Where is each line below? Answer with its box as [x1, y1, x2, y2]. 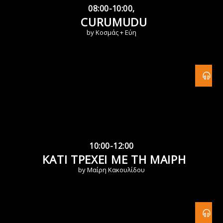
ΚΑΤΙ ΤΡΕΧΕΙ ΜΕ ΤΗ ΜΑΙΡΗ [42, 152, 186, 168]
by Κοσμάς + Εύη [87, 28, 136, 37]
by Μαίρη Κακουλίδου [78, 165, 145, 175]
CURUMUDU [81, 14, 147, 30]
